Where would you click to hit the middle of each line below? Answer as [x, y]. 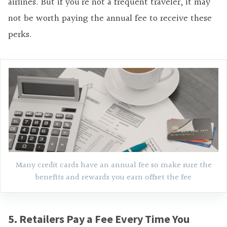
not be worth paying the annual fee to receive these [110, 19]
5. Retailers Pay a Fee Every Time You [99, 219]
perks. [20, 35]
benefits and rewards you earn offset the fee [113, 177]
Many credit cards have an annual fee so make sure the [113, 165]
